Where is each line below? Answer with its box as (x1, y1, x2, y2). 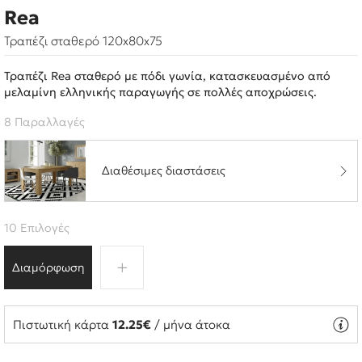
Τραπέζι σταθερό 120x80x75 (4, 33, 162, 48)
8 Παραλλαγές (4, 115, 85, 129)
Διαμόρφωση (12, 259, 84, 275)
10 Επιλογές (4, 220, 69, 235)
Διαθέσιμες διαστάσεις (102, 163, 225, 179)
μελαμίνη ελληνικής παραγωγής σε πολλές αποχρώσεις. (4, 85, 317, 99)
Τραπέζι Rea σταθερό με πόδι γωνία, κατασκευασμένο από (4, 69, 330, 83)
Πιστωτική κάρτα (13, 316, 112, 332)
